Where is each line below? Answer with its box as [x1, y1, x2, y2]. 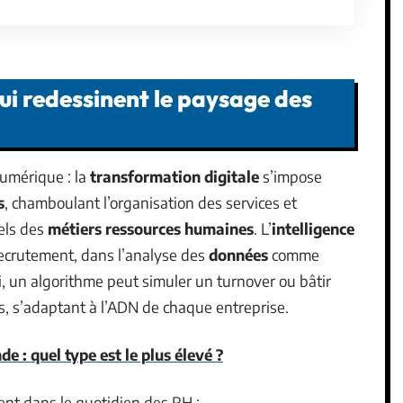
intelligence [272, 218, 354, 238]
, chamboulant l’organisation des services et [4, 192, 297, 212]
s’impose [259, 166, 322, 186]
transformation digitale [90, 166, 259, 186]
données [209, 244, 268, 264]
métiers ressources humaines [48, 218, 254, 238]
